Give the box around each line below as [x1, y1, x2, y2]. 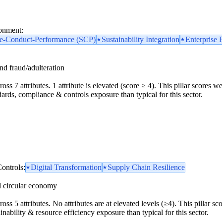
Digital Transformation [31, 163, 102, 171]
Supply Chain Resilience [108, 163, 185, 171]
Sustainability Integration [102, 35, 179, 44]
